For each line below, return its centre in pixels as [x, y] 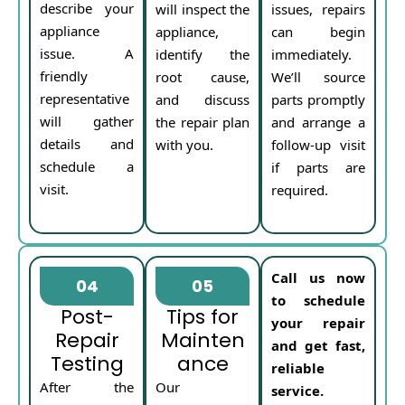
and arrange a [318, 122]
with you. [184, 144]
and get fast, [318, 345]
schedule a [87, 166]
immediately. [311, 54]
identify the [202, 54]
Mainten [202, 340]
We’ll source [318, 76]
